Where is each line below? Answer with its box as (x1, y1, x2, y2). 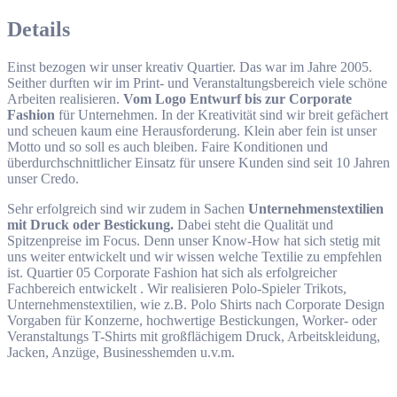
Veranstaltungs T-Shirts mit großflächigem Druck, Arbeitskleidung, (7, 328, 380, 344)
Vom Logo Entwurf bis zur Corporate (123, 90, 352, 106)
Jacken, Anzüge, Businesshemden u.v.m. (7, 344, 235, 360)
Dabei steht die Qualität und (174, 216, 333, 232)
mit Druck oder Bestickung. (7, 216, 174, 232)
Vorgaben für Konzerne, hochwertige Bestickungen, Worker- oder (7, 312, 377, 328)
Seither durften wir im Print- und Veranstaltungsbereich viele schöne (7, 74, 387, 90)
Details (7, 17, 70, 41)
